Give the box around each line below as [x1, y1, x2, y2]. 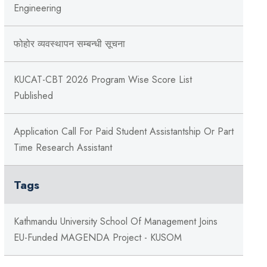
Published [13, 89, 53, 103]
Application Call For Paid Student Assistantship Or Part [13, 125, 234, 138]
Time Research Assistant [13, 141, 112, 154]
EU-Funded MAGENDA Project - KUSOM [13, 231, 182, 244]
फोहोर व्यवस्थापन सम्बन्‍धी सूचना [13, 37, 125, 51]
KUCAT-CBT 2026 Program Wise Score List [13, 73, 192, 86]
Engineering [13, 1, 61, 15]
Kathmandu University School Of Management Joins [13, 215, 218, 228]
